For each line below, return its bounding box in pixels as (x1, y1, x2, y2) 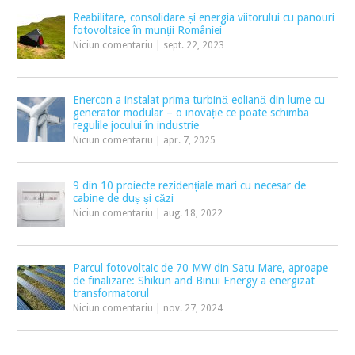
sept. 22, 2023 (163, 39, 225, 51)
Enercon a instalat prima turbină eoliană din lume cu (73, 93, 326, 106)
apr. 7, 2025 (163, 134, 216, 146)
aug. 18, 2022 (163, 207, 223, 219)
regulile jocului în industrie (73, 118, 200, 132)
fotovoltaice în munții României (73, 23, 223, 36)
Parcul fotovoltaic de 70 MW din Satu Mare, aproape (73, 261, 329, 274)
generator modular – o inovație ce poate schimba (73, 105, 310, 119)
